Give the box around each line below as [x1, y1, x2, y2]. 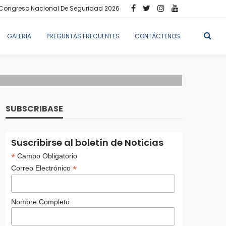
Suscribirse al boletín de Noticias [11, 136, 163, 149]
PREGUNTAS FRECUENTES [46, 32, 120, 40]
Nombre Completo [11, 198, 70, 206]
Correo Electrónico [11, 164, 73, 172]
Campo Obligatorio [15, 152, 77, 160]
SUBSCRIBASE [6, 103, 63, 115]
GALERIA [7, 32, 32, 40]
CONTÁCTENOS [135, 32, 181, 40]
